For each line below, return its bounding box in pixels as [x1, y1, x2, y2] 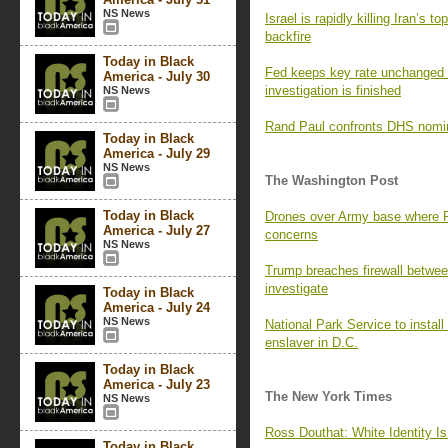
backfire [265, 29, 311, 44]
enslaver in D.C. [265, 335, 358, 350]
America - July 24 [103, 300, 210, 315]
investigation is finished [265, 83, 401, 98]
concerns [265, 227, 318, 242]
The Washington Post [265, 173, 398, 188]
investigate [265, 281, 328, 296]
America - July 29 [103, 146, 210, 161]
